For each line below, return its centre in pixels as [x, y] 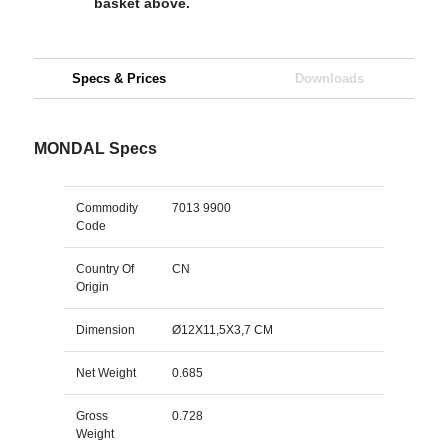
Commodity [106, 207]
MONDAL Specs [95, 148]
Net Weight [105, 372]
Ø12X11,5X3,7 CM [222, 329]
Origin [92, 286]
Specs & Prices [118, 78]
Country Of [104, 268]
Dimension [105, 329]
